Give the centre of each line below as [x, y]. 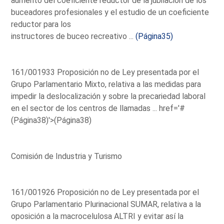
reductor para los [41, 24]
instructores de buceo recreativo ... [73, 36]
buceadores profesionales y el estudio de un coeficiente [110, 12]
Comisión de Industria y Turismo [67, 156]
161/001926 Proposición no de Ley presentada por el [105, 192]
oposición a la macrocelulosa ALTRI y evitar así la [97, 216]
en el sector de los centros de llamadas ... [85, 108]
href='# [172, 108]
